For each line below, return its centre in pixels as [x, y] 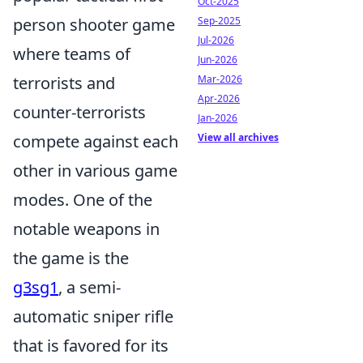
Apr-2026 [219, 98]
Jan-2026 [218, 118]
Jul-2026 [216, 40]
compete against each [96, 141]
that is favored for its [91, 346]
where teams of [72, 54]
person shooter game [94, 25]
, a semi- [90, 287]
